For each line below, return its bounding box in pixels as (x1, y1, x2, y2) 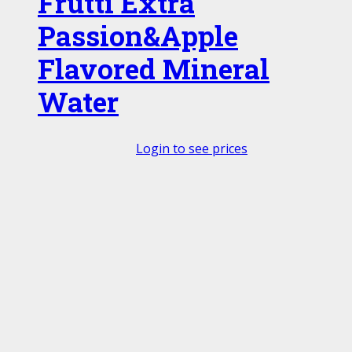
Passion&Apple (38, 16, 238, 54)
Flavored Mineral (38, 49, 269, 87)
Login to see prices (136, 139, 247, 157)
